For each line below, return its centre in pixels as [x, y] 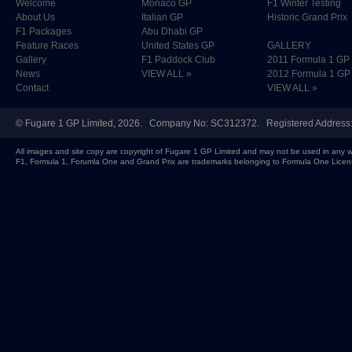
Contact [32, 88]
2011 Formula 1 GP [308, 60]
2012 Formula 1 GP [309, 74]
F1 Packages [44, 31]
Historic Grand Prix [307, 17]
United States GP [178, 46]
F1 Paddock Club [178, 60]
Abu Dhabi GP [172, 31]
